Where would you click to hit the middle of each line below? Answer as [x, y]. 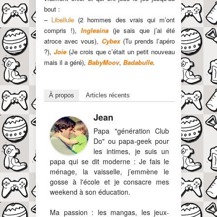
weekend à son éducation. [90, 192]
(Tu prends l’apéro [147, 41]
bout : [52, 9]
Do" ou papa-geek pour [131, 141]
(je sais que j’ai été [142, 30]
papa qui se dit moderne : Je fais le [109, 161]
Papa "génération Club [131, 131]
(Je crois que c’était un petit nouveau [122, 51]
